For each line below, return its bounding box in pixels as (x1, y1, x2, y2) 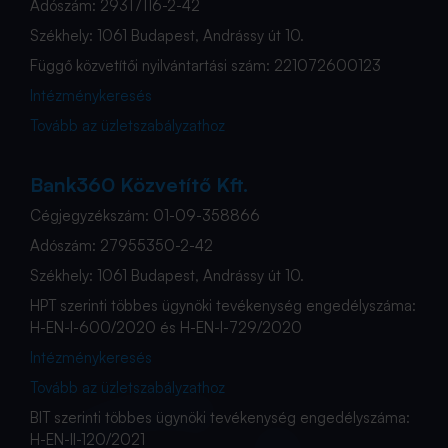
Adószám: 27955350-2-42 (30, 235, 213, 255)
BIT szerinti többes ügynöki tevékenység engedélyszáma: (30, 407, 410, 427)
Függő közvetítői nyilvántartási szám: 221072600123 (30, 55, 381, 75)
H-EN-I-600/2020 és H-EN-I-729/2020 (30, 317, 302, 337)
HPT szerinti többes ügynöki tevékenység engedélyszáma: (30, 295, 416, 315)
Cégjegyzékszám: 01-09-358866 (30, 205, 260, 225)
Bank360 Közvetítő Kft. (30, 171, 248, 197)
